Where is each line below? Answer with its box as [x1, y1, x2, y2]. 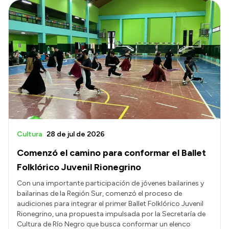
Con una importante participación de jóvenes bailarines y [17, 178, 204, 188]
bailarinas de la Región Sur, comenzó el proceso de [17, 189, 182, 198]
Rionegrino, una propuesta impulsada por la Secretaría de [17, 209, 205, 218]
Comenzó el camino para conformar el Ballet [17, 147, 206, 158]
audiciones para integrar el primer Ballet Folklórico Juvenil [17, 199, 203, 208]
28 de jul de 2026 [47, 129, 105, 139]
